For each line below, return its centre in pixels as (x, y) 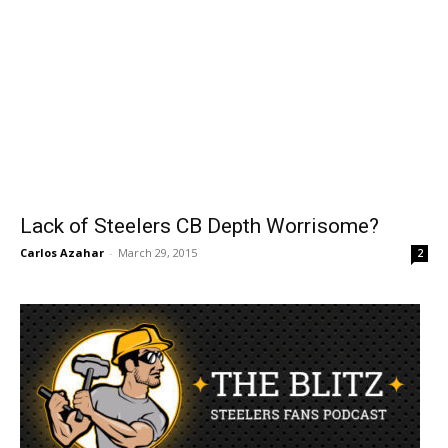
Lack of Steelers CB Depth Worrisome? (199, 226)
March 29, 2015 (157, 253)
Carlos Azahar (62, 253)
